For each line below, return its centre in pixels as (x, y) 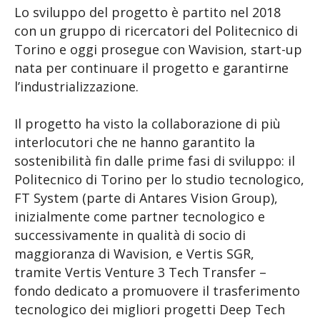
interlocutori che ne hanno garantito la (135, 142)
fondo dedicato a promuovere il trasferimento (157, 290)
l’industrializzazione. (76, 86)
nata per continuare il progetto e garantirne (151, 67)
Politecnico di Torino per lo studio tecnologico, (159, 179)
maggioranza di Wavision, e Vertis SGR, (136, 253)
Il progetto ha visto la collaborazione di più (147, 123)
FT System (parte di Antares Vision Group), (146, 197)
